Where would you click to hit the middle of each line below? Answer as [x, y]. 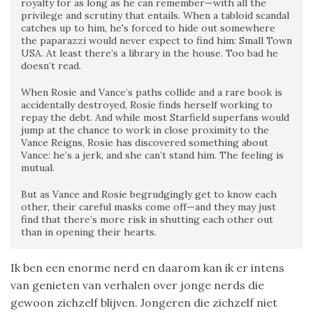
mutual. [38, 167]
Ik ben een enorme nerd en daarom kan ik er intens [147, 267]
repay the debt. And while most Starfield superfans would [155, 117]
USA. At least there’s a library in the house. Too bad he [150, 53]
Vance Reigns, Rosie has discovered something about [145, 142]
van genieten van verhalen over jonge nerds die [137, 285]
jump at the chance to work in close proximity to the [145, 130]
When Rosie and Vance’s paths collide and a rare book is [152, 92]
